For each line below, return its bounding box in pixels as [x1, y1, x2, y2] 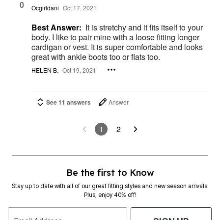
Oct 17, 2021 [63, 3, 97, 12]
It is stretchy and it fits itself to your [85, 21, 203, 33]
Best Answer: [31, 21, 82, 33]
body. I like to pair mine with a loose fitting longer [31, 31, 199, 43]
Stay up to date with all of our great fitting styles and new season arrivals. [11, 182, 209, 190]
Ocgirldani [31, 3, 59, 12]
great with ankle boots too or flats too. [31, 51, 160, 62]
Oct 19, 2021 [62, 65, 96, 74]
